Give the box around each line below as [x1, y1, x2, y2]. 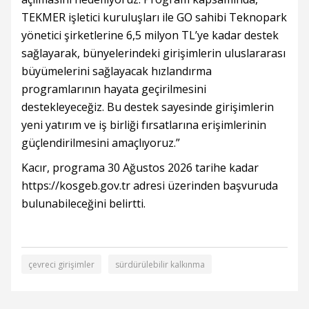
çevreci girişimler [28, 259, 94, 271]
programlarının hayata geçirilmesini [21, 81, 206, 97]
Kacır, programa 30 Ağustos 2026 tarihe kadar [21, 160, 259, 176]
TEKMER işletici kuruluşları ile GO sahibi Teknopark [21, 10, 287, 26]
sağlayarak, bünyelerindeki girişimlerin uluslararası [21, 46, 286, 61]
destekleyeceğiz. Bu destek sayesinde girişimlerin [21, 99, 274, 115]
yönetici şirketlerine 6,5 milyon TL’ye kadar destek [21, 28, 279, 43]
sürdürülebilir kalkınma [115, 259, 205, 271]
